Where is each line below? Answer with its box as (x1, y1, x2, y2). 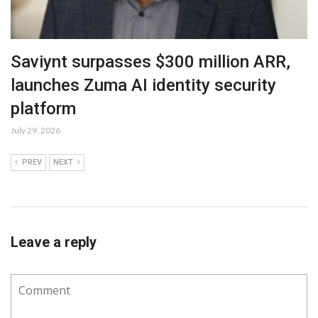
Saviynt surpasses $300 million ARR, (11, 52, 290, 72)
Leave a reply (11, 234, 97, 251)
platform (11, 99, 76, 119)
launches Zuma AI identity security (11, 75, 276, 96)
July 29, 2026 (11, 125, 60, 136)
